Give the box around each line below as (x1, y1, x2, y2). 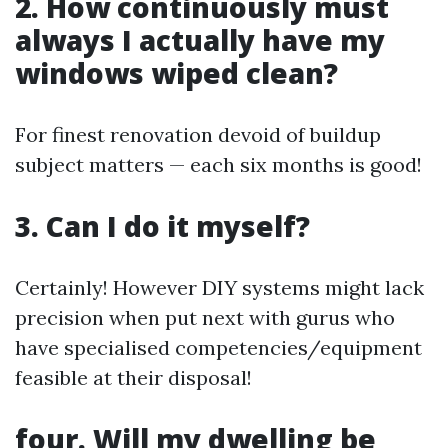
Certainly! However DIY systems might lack (15, 275, 424, 301)
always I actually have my (15, 21, 385, 60)
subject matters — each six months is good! (15, 152, 422, 178)
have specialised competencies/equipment (15, 335, 422, 361)
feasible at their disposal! (15, 365, 252, 391)
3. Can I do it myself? (15, 207, 310, 246)
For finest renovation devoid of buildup (15, 122, 381, 148)
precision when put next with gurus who (15, 305, 395, 331)
